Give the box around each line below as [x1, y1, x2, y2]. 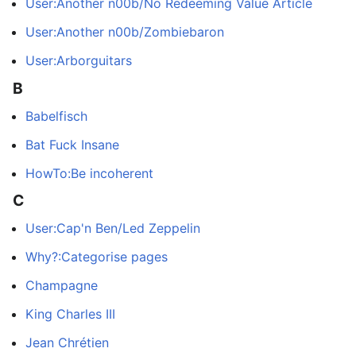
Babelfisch [25, 107, 87, 124]
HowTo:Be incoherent [25, 164, 153, 181]
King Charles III [25, 305, 115, 322]
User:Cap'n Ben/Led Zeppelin [25, 219, 200, 236]
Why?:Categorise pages [25, 248, 168, 265]
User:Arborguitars [25, 52, 132, 69]
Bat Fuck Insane [25, 136, 119, 153]
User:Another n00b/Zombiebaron [25, 24, 224, 41]
